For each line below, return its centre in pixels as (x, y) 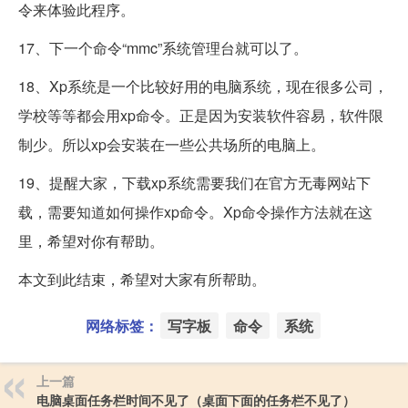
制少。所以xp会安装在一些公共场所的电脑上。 (172, 145)
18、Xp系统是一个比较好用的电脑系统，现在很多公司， (203, 87)
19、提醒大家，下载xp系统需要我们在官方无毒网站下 (194, 183)
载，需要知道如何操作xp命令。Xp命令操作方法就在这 (195, 212)
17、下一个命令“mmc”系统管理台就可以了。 (163, 48)
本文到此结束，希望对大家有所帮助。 (142, 280)
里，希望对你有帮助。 (91, 241)
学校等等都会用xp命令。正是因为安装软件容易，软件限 (201, 116)
